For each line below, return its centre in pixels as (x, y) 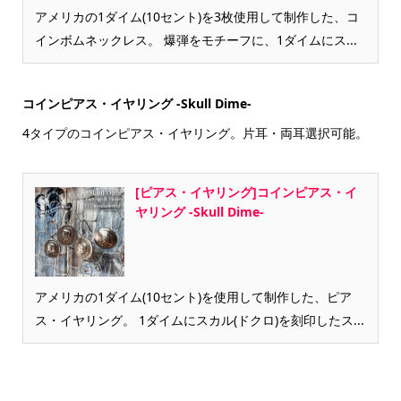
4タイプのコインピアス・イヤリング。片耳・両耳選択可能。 (195, 132)
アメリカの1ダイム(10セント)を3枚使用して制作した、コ (196, 16)
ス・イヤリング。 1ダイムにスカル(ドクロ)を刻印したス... (199, 320)
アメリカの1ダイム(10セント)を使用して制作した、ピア (193, 296)
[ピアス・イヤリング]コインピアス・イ (246, 192)
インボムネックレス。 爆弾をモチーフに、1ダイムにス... (196, 39)
